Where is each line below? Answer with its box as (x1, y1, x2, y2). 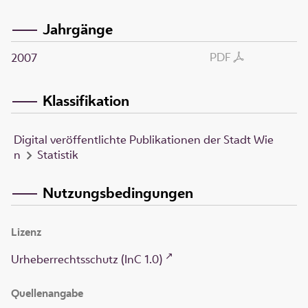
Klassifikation (43, 91, 129, 111)
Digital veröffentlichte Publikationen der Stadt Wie (14, 131, 274, 147)
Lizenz (11, 225, 41, 240)
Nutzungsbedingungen (43, 182, 193, 202)
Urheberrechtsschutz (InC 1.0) (11, 252, 162, 267)
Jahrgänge (43, 19, 113, 38)
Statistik (37, 146, 78, 162)
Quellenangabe (11, 286, 83, 301)
